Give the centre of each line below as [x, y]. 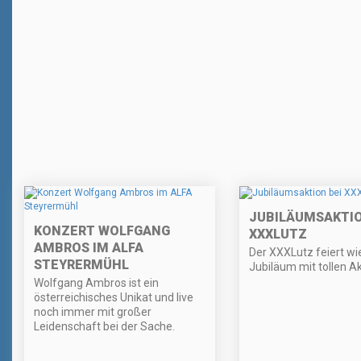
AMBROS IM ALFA [89, 247]
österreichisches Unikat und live [114, 297]
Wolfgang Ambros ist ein [96, 282]
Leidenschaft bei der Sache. [104, 326]
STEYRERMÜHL [81, 264]
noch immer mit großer [93, 311]
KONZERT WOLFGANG [102, 230]
